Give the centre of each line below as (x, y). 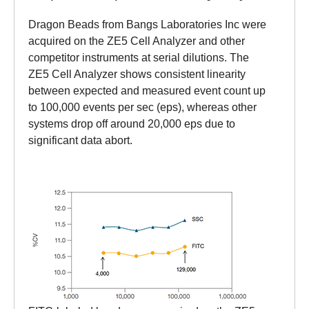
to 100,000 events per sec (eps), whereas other (142, 108)
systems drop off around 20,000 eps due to (132, 124)
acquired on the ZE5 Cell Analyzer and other (137, 41)
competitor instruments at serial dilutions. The (139, 58)
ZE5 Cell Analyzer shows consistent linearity (137, 74)
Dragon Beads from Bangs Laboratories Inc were (147, 25)
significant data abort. (80, 141)
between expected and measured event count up (147, 91)
